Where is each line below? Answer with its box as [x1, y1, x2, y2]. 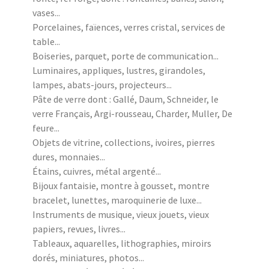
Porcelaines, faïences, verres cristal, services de [32, 20, 225, 33]
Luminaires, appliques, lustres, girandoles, [32, 64, 205, 76]
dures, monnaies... [32, 150, 105, 163]
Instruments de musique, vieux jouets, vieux [32, 208, 209, 220]
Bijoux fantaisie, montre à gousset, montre [32, 179, 210, 192]
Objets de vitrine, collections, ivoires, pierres [32, 136, 215, 148]
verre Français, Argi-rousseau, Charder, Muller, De [32, 107, 232, 119]
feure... [32, 121, 59, 134]
